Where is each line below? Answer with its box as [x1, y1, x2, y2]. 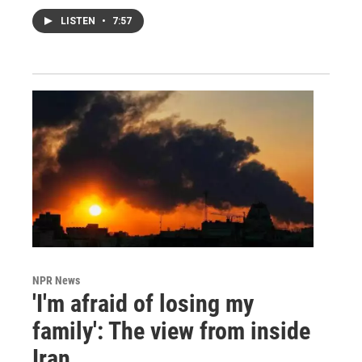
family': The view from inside [32, 316, 310, 345]
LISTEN [61, 15, 98, 27]
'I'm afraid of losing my [32, 288, 254, 318]
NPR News [32, 273, 80, 287]
